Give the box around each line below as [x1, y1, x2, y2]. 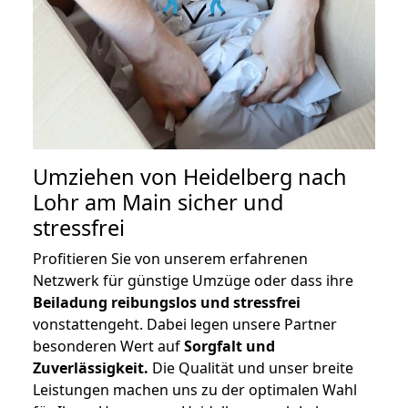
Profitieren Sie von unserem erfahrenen [33, 249, 308, 270]
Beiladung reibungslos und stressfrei [33, 292, 301, 313]
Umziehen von [33, 162, 183, 192]
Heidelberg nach [183, 162, 347, 192]
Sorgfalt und [184, 336, 275, 357]
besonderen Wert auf [33, 336, 184, 357]
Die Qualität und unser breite [148, 358, 353, 379]
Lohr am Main [33, 188, 172, 218]
